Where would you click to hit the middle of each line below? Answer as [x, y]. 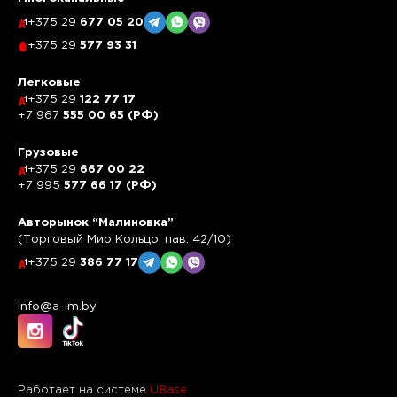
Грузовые [48, 153]
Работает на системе [84, 390]
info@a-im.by [57, 307]
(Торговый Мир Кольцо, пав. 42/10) [125, 240]
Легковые [49, 83]
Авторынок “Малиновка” [96, 223]
